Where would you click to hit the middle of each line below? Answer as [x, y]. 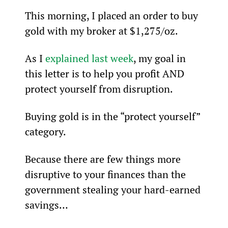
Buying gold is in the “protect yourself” [113, 116]
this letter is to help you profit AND [106, 73]
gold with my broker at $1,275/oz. [101, 31]
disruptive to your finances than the [106, 174]
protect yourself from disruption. [99, 89]
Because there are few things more [104, 159]
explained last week [89, 58]
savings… [46, 205]
